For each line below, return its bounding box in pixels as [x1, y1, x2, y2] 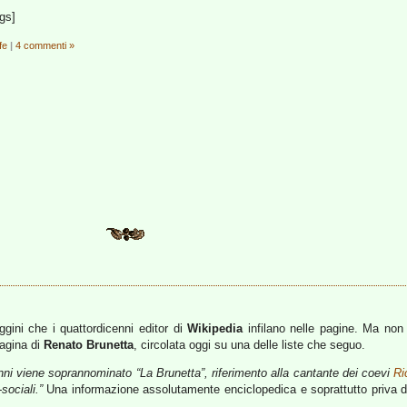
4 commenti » [15, 40, 74, 51]
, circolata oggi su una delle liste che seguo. [134, 338, 365, 352]
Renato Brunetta [44, 338, 134, 352]
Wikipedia [187, 322, 243, 335]
